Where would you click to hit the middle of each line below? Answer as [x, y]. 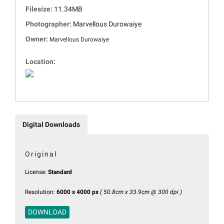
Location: [41, 62]
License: [36, 172]
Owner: [37, 39]
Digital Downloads [51, 125]
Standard [60, 172]
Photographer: [49, 24]
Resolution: [41, 192]
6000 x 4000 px [77, 192]
